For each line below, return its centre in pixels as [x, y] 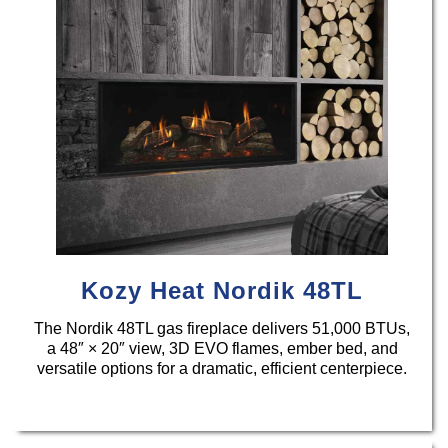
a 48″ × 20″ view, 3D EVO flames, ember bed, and [222, 348]
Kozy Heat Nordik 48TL [222, 290]
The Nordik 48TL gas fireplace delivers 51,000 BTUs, [222, 328]
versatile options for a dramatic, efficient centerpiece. [222, 368]
